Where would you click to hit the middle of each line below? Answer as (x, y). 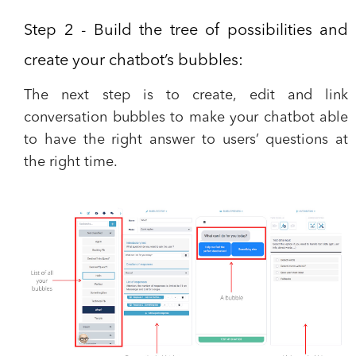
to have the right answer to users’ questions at (186, 140)
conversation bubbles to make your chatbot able (186, 118)
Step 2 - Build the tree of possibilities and (186, 31)
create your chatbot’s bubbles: (133, 61)
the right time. (71, 162)
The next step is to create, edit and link (186, 95)
